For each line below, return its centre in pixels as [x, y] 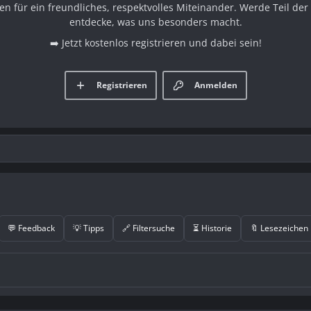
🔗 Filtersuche [149, 228]
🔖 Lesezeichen [279, 228]
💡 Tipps [89, 228]
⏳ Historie [212, 228]
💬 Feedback [31, 228]
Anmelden [216, 85]
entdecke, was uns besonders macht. [155, 22]
